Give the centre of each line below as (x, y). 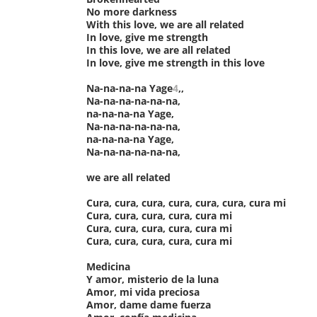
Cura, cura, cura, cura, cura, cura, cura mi (186, 202)
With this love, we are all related (165, 24)
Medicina (108, 266)
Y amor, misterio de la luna (152, 279)
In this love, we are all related (158, 50)
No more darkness (132, 11)
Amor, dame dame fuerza (149, 304)
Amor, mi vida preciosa (143, 292)
